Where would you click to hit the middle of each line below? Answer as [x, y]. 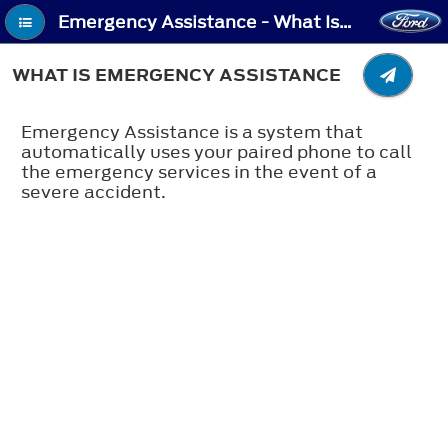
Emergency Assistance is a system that [192, 131]
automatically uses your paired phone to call [216, 151]
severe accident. [93, 191]
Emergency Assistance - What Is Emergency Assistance [346, 22]
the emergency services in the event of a [199, 171]
